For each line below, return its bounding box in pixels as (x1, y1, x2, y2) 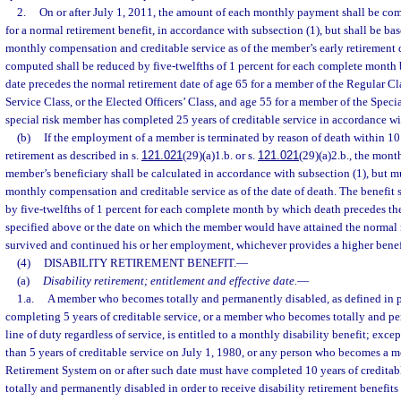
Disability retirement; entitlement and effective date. (42, 274, 297, 287)
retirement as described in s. (5, 149, 141, 162)
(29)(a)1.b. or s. (183, 149, 258, 162)
